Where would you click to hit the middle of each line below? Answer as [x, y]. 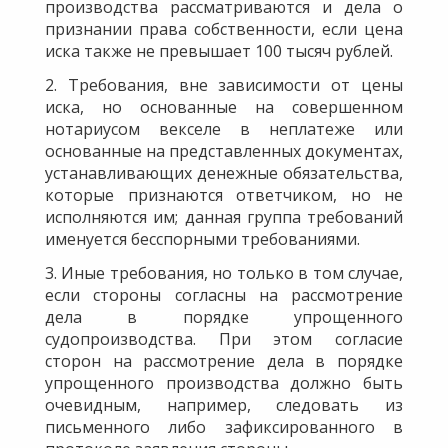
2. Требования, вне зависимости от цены [224, 84]
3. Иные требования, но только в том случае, [224, 272]
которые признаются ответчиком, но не [224, 194]
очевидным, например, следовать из [224, 404]
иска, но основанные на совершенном [224, 106]
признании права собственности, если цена [224, 28]
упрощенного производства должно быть [224, 382]
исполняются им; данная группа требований [224, 216]
